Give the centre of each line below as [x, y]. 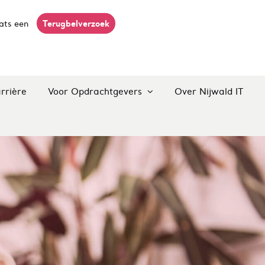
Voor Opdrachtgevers [96, 91]
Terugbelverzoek [76, 23]
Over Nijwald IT [209, 91]
